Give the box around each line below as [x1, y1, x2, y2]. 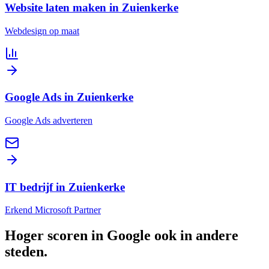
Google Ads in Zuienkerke [5, 91, 133, 104]
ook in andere [151, 228, 238, 244]
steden [5, 244, 44, 260]
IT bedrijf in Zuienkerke [5, 180, 125, 193]
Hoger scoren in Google [5, 228, 151, 244]
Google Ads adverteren [5, 115, 92, 125]
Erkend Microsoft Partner [5, 205, 101, 216]
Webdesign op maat [5, 25, 79, 36]
